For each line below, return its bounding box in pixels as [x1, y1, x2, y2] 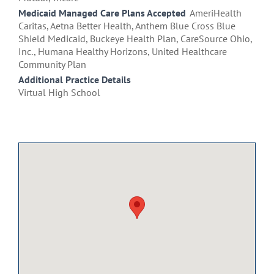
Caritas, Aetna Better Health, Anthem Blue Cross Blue [18, 20, 235, 32]
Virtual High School [18, 86, 100, 99]
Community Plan [18, 58, 86, 71]
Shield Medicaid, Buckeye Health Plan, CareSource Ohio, [18, 32, 252, 45]
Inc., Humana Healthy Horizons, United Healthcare [18, 45, 227, 58]
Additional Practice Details [18, 73, 131, 86]
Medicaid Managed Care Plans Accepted [18, 7, 186, 20]
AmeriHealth [190, 7, 242, 20]
